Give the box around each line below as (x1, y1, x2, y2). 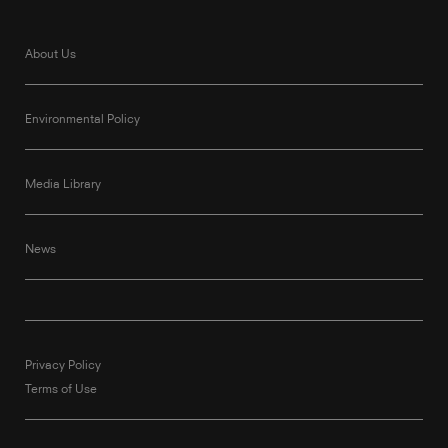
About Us (25, 45, 76, 61)
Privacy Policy (25, 356, 101, 372)
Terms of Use (25, 380, 97, 396)
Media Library (25, 175, 101, 191)
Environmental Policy (25, 110, 140, 126)
